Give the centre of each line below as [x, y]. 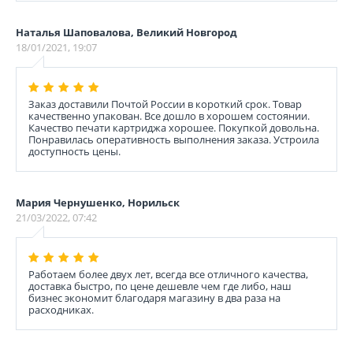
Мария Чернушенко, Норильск [98, 203]
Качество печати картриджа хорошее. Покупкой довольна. [174, 128]
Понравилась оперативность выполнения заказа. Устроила [174, 139]
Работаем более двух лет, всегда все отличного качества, [168, 274]
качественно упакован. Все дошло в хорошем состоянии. [169, 116]
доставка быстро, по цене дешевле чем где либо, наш [160, 286]
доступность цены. [74, 151]
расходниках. [61, 310]
